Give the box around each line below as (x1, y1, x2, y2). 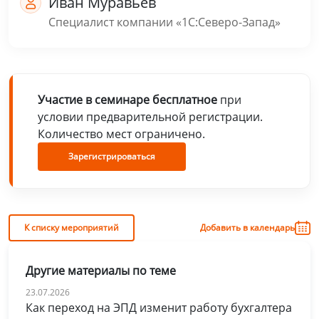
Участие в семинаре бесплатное (38, 92, 220, 108)
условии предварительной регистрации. (38, 109, 263, 125)
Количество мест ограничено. (38, 126, 205, 142)
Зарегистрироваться (68, 150, 155, 163)
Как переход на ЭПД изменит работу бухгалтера (26, 300, 292, 316)
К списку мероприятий (24, 221, 119, 234)
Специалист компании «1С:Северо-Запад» (48, 14, 281, 31)
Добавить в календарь (200, 221, 295, 234)
